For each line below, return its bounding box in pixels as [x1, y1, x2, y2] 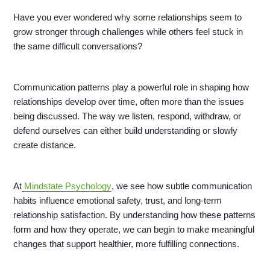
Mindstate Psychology [22, 181, 112, 192]
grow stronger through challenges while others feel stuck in [13, 27, 243, 37]
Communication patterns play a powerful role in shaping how [13, 82, 250, 93]
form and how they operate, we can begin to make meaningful [13, 224, 255, 235]
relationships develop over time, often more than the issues [13, 96, 245, 107]
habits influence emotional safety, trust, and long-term [13, 195, 222, 206]
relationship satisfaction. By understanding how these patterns [13, 210, 256, 221]
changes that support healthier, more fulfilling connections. [13, 239, 240, 250]
